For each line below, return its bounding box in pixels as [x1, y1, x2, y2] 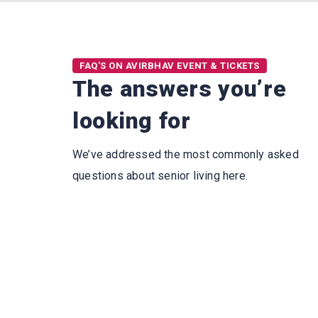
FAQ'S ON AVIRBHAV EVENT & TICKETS [79, 60, 260, 71]
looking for [72, 107, 191, 134]
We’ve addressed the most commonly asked [72, 148, 299, 161]
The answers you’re [72, 75, 287, 102]
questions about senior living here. [72, 169, 248, 182]
